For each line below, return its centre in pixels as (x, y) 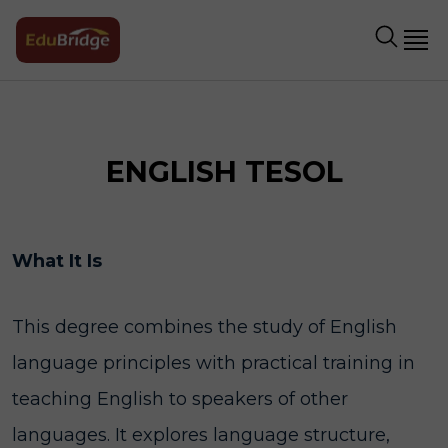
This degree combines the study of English (204, 327)
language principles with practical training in (213, 363)
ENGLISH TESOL (224, 171)
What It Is (57, 261)
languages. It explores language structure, (201, 435)
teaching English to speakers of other (180, 399)
